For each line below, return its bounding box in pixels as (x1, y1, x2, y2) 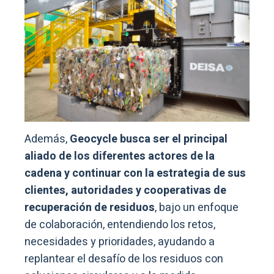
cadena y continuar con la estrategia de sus (24, 165, 246, 182)
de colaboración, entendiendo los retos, (24, 216, 215, 233)
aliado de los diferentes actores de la (24, 147, 215, 165)
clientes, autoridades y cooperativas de (24, 182, 226, 199)
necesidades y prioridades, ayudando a (24, 233, 215, 250)
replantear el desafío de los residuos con (24, 250, 223, 267)
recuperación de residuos (24, 199, 155, 216)
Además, (24, 130, 70, 147)
